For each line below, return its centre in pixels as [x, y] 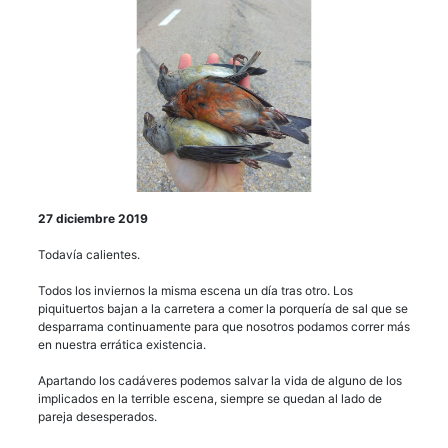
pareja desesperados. [97, 416]
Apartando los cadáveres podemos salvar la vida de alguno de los [220, 380]
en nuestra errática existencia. [122, 344]
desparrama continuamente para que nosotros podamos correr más [224, 326]
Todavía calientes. [89, 254]
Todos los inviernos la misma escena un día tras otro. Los [195, 290]
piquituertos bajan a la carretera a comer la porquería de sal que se [223, 308]
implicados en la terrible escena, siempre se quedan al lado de [210, 398]
